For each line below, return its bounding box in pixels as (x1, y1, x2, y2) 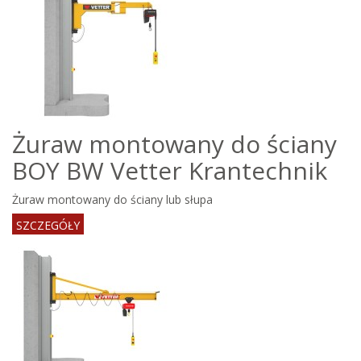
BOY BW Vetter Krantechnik (12, 154, 327, 187)
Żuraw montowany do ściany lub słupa (12, 192, 213, 207)
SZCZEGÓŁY (16, 218, 80, 233)
